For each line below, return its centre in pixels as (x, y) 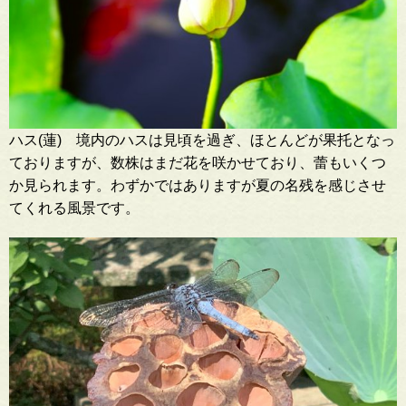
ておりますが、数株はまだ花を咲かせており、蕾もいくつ (198, 162)
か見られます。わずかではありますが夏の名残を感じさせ (198, 185)
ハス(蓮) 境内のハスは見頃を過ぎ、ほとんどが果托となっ (202, 140)
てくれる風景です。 (74, 208)
